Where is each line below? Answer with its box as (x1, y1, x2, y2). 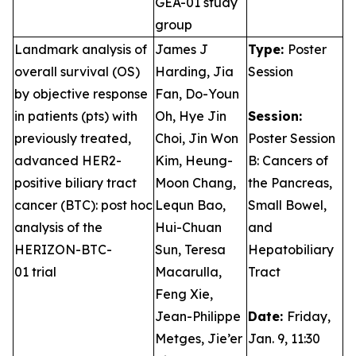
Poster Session (248, 130, 335, 146)
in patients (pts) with (14, 108, 137, 124)
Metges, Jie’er (155, 331, 242, 346)
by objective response (14, 86, 148, 102)
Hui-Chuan (155, 219, 222, 235)
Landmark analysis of (14, 41, 147, 57)
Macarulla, (155, 264, 222, 280)
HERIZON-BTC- (14, 242, 112, 257)
